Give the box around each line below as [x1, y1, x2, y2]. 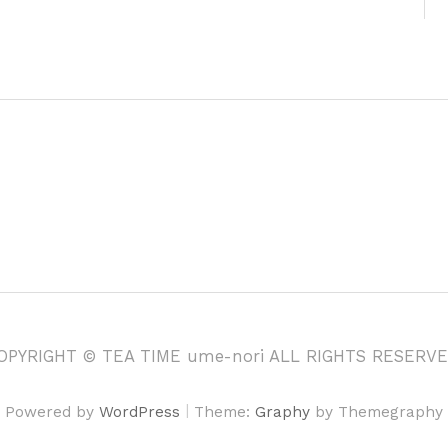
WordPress [99, 403, 180, 422]
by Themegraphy [310, 403, 443, 422]
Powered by [5, 403, 99, 422]
